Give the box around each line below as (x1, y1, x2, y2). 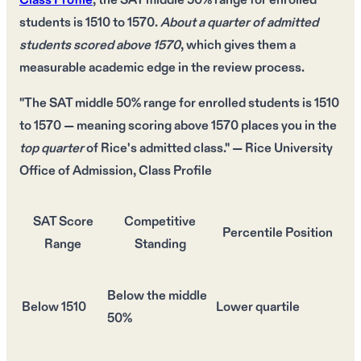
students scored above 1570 (19, 37, 180, 55)
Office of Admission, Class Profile (19, 163, 212, 180)
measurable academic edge (19, 60, 176, 77)
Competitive (124, 214, 196, 231)
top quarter (19, 140, 84, 158)
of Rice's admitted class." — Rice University (84, 140, 333, 158)
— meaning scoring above (61, 118, 211, 135)
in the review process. (176, 60, 305, 77)
